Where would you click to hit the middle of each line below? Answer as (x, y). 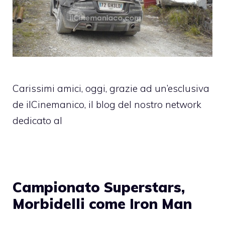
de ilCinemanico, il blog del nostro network (107, 105)
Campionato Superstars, (99, 187)
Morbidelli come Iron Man (102, 204)
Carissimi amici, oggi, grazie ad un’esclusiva (111, 89)
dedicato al (37, 121)
